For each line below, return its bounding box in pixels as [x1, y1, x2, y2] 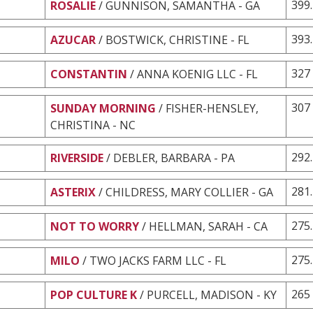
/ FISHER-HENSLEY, [159, 100, 259, 116]
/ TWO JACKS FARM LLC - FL [82, 252, 226, 268]
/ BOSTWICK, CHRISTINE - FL [99, 31, 249, 48]
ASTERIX [50, 184, 96, 200]
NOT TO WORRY [50, 218, 139, 234]
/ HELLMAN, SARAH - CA [142, 218, 268, 234]
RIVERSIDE [50, 150, 103, 166]
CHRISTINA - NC [50, 117, 136, 133]
